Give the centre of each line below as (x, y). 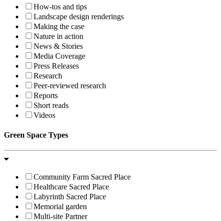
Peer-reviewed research (70, 86)
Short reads (51, 106)
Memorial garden (60, 206)
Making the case (59, 27)
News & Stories (58, 46)
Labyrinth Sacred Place (70, 196)
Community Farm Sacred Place (82, 177)
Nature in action (58, 37)
